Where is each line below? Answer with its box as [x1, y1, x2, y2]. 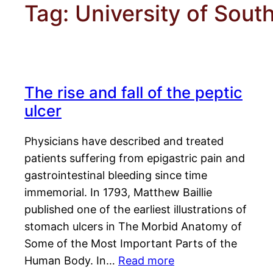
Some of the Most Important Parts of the [24, 237, 237, 250]
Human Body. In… [24, 254, 118, 268]
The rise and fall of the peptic [24, 83, 243, 102]
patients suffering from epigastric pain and [24, 152, 245, 165]
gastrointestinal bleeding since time [24, 169, 207, 182]
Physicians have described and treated [24, 135, 224, 148]
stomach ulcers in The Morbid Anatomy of [24, 220, 242, 233]
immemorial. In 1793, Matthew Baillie [24, 186, 212, 199]
